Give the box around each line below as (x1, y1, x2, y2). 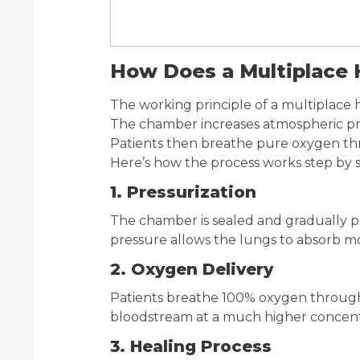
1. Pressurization (110, 182, 256, 202)
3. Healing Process (110, 337, 272, 356)
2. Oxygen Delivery (110, 260, 273, 279)
